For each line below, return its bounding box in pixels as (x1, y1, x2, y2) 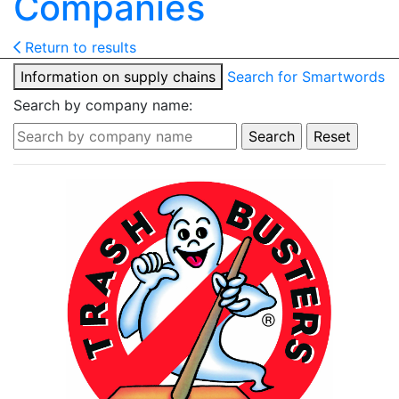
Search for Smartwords (227, 68, 385, 85)
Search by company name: (13, 96, 192, 114)
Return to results (20, 38, 136, 56)
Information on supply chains (20, 68, 216, 85)
